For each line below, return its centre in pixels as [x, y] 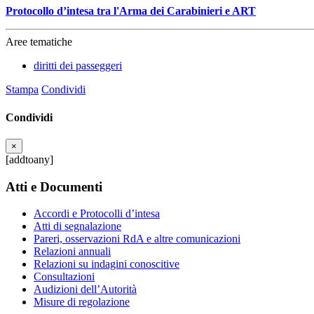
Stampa [22, 90]
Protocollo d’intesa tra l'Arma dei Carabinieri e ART [131, 11]
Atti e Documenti [54, 186]
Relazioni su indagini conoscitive [107, 264]
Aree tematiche [39, 42]
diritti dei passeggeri [78, 66]
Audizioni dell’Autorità [85, 289]
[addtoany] [29, 159]
